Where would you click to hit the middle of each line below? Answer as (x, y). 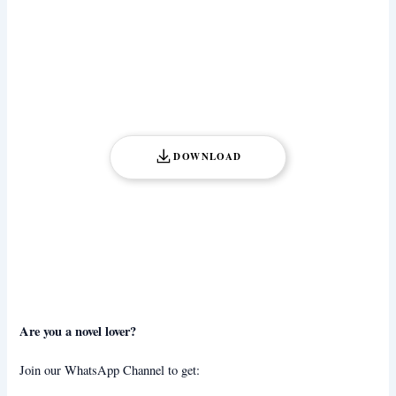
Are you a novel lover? (78, 331)
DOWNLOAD (208, 157)
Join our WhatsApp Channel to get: (110, 370)
